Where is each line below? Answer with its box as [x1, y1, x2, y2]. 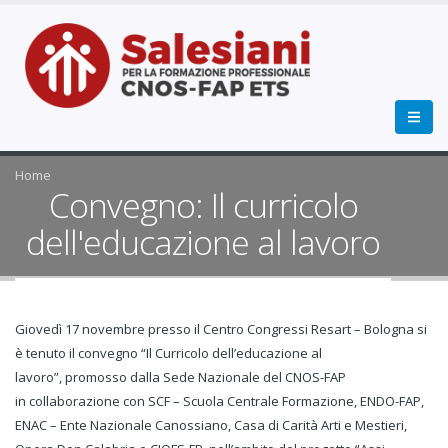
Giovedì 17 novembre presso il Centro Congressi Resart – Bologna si [15, 320, 427, 338]
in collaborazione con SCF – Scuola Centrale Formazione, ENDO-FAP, [15, 392, 424, 410]
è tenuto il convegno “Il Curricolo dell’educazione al [15, 344, 322, 362]
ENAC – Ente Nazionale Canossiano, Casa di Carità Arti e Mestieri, [15, 416, 407, 434]
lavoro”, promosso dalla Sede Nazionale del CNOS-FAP [15, 368, 346, 386]
